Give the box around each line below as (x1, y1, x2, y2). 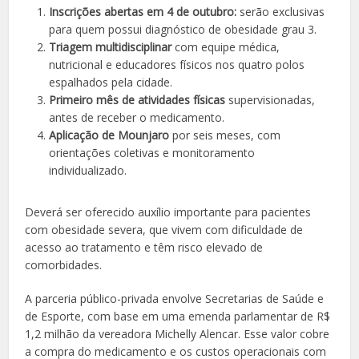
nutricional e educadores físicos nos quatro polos (49, 57, 305, 73)
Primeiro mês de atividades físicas (49, 92, 226, 108)
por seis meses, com (169, 127, 281, 143)
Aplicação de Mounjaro (49, 127, 170, 143)
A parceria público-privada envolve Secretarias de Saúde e (25, 291, 325, 307)
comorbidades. (25, 257, 103, 273)
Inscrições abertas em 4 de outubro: (49, 4, 237, 20)
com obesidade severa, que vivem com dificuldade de (25, 222, 304, 238)
